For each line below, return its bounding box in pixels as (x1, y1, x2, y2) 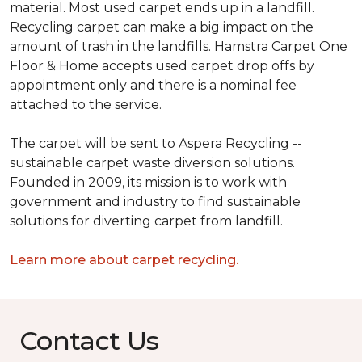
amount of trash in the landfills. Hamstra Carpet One (10, 39, 347, 54)
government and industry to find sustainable (10, 194, 301, 209)
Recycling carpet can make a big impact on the (10, 19, 314, 35)
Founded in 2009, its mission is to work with (10, 175, 287, 190)
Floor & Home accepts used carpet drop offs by (10, 58, 314, 74)
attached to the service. (10, 97, 162, 112)
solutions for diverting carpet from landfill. (10, 213, 283, 229)
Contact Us (19, 325, 159, 356)
